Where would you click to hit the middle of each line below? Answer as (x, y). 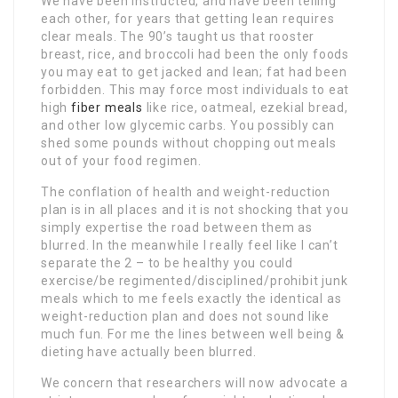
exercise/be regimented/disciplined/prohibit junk (195, 280)
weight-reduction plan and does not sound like (185, 316)
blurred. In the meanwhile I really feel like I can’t (190, 245)
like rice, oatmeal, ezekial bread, (245, 107)
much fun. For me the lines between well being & (193, 334)
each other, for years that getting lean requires (188, 18)
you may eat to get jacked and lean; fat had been (194, 72)
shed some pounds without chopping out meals (189, 143)
